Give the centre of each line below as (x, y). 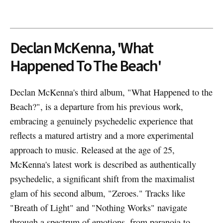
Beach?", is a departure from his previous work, (96, 106)
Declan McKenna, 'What (81, 48)
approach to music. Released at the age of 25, (92, 150)
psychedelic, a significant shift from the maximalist (102, 178)
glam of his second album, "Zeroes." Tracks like (97, 193)
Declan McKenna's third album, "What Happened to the (111, 92)
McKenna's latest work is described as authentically (103, 164)
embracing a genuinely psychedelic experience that (101, 121)
